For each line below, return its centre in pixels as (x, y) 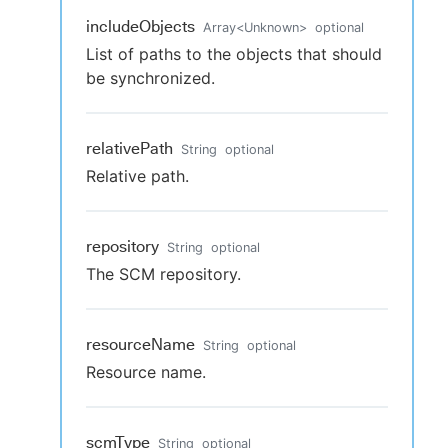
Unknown (271, 28)
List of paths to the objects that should (234, 54)
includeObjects (140, 27)
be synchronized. (150, 78)
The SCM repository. (163, 274)
